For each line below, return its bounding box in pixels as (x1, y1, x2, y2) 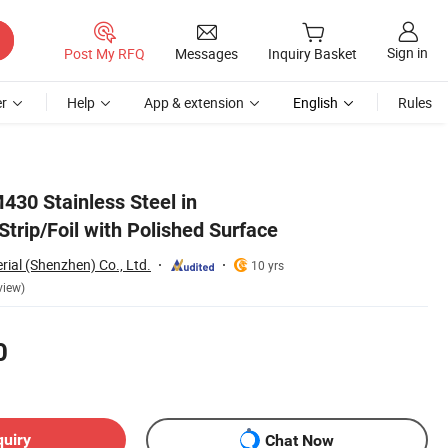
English (293, 93, 338, 112)
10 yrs (251, 256, 284, 273)
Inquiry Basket (268, 44, 357, 64)
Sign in (387, 43, 428, 63)
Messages (175, 43, 238, 63)
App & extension (144, 93, 244, 112)
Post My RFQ (64, 43, 145, 63)
